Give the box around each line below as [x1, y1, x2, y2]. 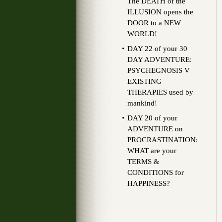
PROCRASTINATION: [127, 136, 198, 144]
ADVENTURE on [127, 125, 183, 133]
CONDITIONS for [127, 168, 184, 176]
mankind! [127, 99, 157, 107]
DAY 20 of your [127, 114, 177, 122]
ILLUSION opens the [127, 8, 193, 16]
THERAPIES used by [127, 88, 193, 96]
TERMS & [127, 158, 160, 166]
